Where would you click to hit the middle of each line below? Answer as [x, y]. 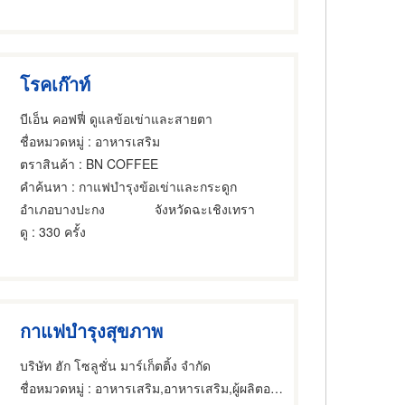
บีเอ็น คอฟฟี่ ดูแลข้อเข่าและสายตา [117, 118]
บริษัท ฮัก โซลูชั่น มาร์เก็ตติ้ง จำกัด [116, 365]
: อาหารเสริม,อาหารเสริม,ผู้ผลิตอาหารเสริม [178, 387]
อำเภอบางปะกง [63, 208]
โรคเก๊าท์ [56, 84]
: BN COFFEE [117, 163]
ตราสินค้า [48, 163]
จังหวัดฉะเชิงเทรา [205, 208]
